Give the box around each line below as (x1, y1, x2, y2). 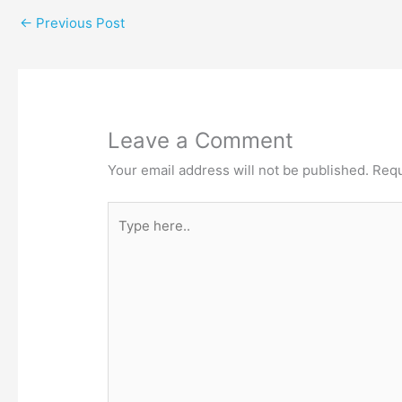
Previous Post (32, 14, 125, 31)
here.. (107, 229, 144, 247)
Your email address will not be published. (108, 161, 370, 179)
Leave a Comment (108, 127, 294, 153)
